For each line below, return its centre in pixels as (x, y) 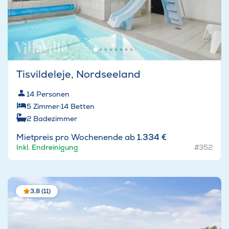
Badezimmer (55, 119)
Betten (83, 107)
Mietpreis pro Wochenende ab (77, 138)
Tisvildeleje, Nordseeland (78, 74)
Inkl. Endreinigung (47, 147)
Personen (53, 94)
